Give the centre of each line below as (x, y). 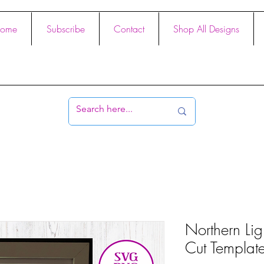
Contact (129, 29)
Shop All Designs (206, 29)
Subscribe (65, 29)
